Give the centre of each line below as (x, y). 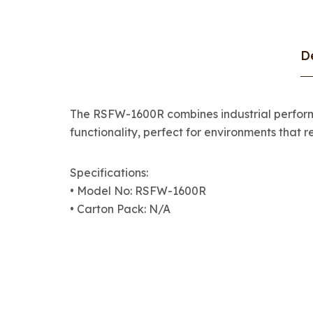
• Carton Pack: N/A (120, 209)
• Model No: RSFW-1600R (138, 191)
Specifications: (109, 173)
